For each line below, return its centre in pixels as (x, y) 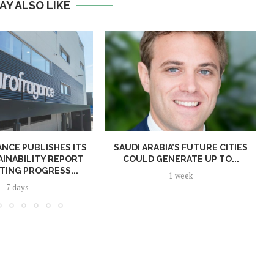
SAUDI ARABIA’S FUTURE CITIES (181, 148)
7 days (18, 187)
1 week (181, 176)
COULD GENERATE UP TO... (181, 159)
